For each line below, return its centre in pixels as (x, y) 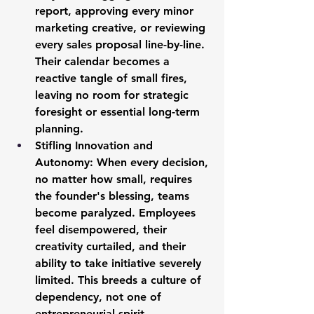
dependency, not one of (100, 297)
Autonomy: (64, 162)
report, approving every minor (116, 11)
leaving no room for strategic (114, 95)
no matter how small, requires (115, 179)
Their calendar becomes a (104, 61)
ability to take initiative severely (120, 263)
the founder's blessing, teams (114, 196)
